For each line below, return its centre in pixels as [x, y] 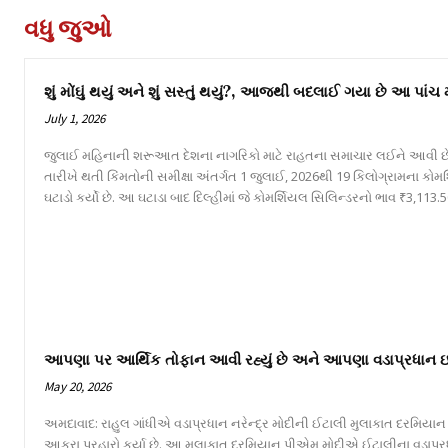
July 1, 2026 [74, 118]
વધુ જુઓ [68, 28]
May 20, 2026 [77, 387]
